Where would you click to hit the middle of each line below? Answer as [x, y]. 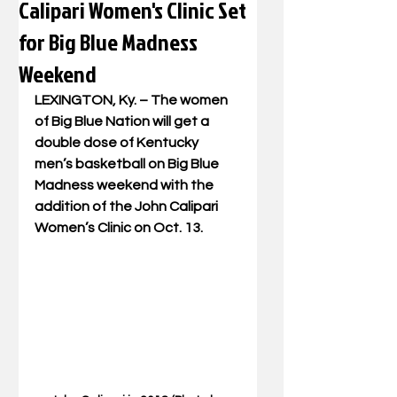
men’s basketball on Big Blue [128, 164]
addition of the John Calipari [128, 206]
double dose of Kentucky [118, 143]
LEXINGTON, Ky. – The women [132, 100]
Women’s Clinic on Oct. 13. [119, 228]
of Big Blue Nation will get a [123, 121]
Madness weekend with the [125, 185]
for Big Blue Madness [108, 42]
